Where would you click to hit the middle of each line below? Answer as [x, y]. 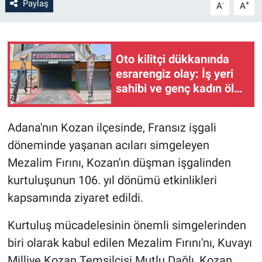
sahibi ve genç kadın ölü [178, 89]
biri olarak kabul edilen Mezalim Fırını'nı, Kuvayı [130, 242]
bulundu [137, 103]
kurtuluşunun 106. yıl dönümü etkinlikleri [112, 180]
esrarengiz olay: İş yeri [175, 74]
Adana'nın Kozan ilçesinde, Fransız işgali [112, 127]
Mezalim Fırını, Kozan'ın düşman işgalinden [119, 162]
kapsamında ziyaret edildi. [75, 197]
